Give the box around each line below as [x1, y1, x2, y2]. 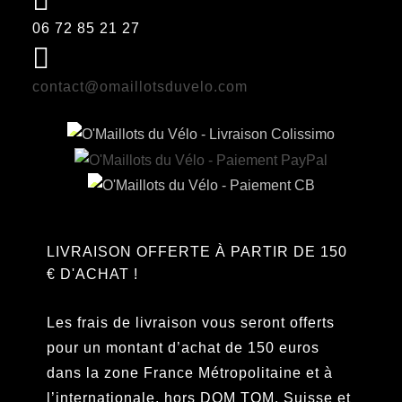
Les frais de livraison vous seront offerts [47, 314, 335, 330]
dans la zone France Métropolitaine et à [47, 364, 333, 380]
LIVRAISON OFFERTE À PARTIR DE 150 [47, 243, 347, 259]
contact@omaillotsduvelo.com [32, 79, 248, 94]
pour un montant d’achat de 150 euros [47, 339, 319, 355]
